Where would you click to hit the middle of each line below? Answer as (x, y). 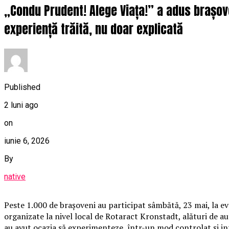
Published (22, 87)
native (15, 176)
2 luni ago (21, 105)
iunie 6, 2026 (27, 141)
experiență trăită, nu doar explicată (94, 29)
